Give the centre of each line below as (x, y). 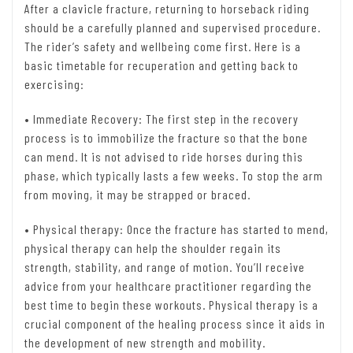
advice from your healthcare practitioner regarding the (168, 286)
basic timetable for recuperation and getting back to (162, 65)
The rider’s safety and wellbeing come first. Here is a (163, 46)
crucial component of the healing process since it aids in (175, 324)
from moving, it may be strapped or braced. (137, 195)
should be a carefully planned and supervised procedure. (173, 28)
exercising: (54, 84)
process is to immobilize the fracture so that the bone (166, 138)
